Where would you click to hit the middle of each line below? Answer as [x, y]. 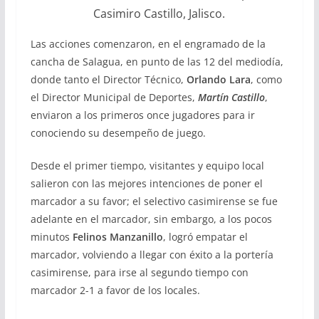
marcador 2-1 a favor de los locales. [115, 290]
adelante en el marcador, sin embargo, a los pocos [151, 219]
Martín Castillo [230, 97]
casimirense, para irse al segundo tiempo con [139, 272]
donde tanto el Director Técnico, [108, 79]
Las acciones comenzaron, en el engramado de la [148, 43]
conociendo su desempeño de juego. [118, 132]
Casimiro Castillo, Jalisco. [159, 13]
